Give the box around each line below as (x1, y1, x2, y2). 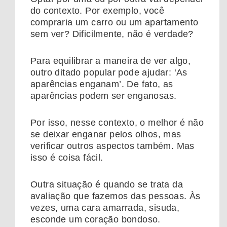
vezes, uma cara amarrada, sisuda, (30, 203, 180, 213)
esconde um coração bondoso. (30, 214, 161, 225)
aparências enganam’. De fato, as (30, 79, 173, 90)
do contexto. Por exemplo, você (30, 6, 164, 16)
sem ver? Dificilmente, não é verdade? (30, 29, 194, 40)
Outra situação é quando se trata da (30, 179, 183, 190)
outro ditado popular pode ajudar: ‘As (30, 67, 187, 78)
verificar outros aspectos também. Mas (30, 141, 195, 152)
